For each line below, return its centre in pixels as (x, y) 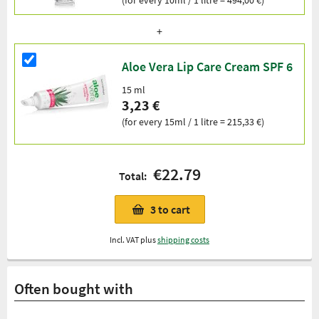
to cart (174, 209)
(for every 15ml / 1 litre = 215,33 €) (193, 122)
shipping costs (183, 239)
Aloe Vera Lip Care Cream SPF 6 (207, 67)
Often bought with (74, 288)
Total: (136, 176)
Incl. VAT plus (134, 239)
